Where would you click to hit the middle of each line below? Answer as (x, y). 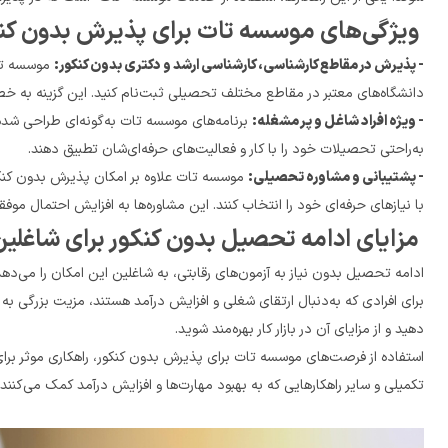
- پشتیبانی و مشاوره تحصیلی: (336, 177)
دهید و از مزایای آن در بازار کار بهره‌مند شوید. (328, 329)
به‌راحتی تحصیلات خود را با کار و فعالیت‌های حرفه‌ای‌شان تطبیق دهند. (418, 149)
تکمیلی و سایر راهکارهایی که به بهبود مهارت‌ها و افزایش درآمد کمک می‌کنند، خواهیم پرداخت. (301, 385)
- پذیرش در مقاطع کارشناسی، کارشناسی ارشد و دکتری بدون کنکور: (239, 65)
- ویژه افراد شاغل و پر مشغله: (338, 121)
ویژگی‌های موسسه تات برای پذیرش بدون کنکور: (393, 32)
